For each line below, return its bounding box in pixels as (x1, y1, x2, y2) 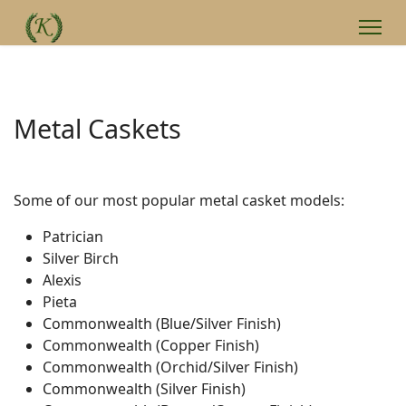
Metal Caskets (14, 111, 181, 146)
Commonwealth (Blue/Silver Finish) (43, 314, 281, 333)
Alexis (43, 270, 82, 290)
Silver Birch (43, 248, 119, 268)
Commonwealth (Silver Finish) (43, 379, 246, 399)
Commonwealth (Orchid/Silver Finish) (43, 357, 298, 377)
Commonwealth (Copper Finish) (43, 335, 259, 355)
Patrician (43, 227, 103, 246)
